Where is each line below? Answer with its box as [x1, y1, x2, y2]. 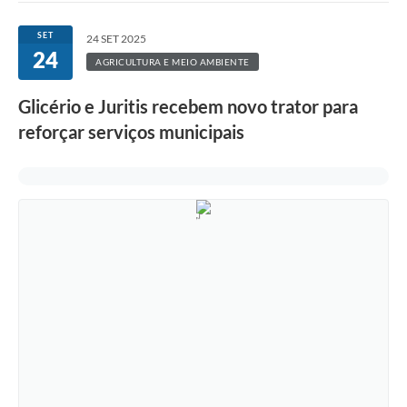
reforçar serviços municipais [18, 121, 244, 144]
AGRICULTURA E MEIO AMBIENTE [95, 56, 250, 68]
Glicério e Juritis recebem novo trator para [18, 95, 358, 118]
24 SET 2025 [86, 32, 146, 46]
